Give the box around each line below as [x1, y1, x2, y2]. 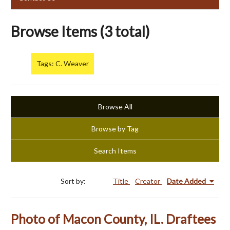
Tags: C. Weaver [36, 59, 89, 68]
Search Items [93, 146, 137, 156]
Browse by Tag [91, 124, 139, 133]
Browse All [98, 102, 132, 111]
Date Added [167, 177, 207, 186]
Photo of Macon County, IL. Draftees [11, 212, 216, 227]
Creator [135, 177, 162, 186]
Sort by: [61, 177, 87, 186]
